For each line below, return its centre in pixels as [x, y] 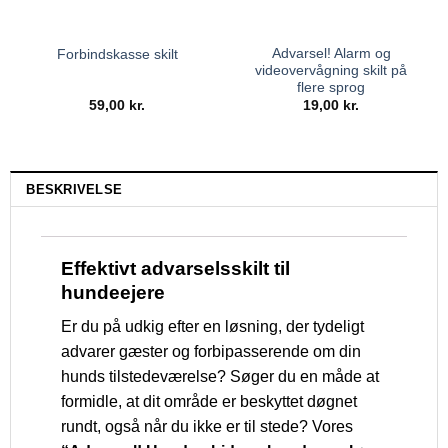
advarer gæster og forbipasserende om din [211, 352]
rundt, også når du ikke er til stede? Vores [207, 427]
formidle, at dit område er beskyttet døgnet [209, 402]
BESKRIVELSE [74, 189]
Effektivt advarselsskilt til [175, 268]
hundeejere [113, 292]
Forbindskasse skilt [117, 54]
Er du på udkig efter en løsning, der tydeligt [212, 327]
